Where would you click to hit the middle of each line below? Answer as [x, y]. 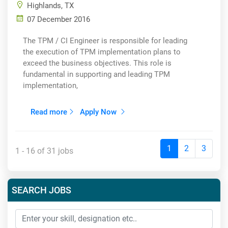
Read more [49, 112]
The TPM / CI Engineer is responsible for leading [105, 41]
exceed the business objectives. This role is [97, 63]
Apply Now [99, 112]
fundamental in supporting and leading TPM [96, 74]
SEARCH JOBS [41, 190]
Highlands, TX [50, 6]
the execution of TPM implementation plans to [102, 52]
